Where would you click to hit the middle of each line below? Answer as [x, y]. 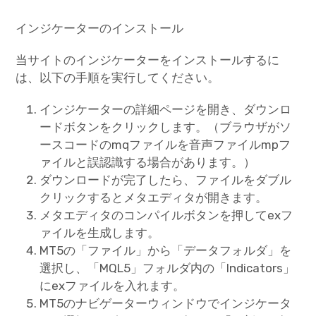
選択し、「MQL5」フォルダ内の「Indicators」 [168, 268]
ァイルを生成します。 [100, 233]
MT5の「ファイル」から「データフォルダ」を [166, 251]
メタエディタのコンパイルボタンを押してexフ [166, 215]
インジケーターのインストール [100, 29]
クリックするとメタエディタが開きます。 [154, 198]
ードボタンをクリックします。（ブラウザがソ [166, 127]
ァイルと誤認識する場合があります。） [148, 163]
